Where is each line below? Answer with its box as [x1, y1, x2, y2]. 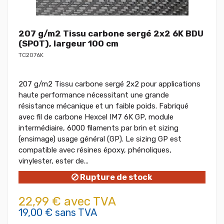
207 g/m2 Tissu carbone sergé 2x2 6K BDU [18, 28, 203, 39]
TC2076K [18, 51, 43, 59]
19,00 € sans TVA [18, 206, 97, 219]
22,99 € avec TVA [18, 194, 116, 209]
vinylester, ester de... [18, 156, 88, 166]
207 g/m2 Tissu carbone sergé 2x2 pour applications [18, 79, 200, 89]
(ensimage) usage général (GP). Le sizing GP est [18, 134, 181, 144]
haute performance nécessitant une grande [18, 90, 169, 100]
